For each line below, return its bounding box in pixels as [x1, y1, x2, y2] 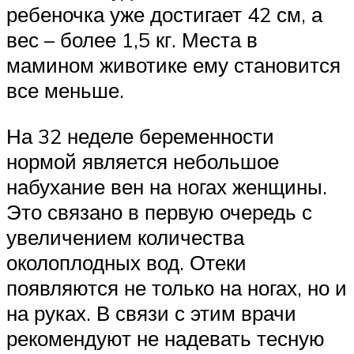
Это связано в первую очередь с [6, 198, 312, 224]
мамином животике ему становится [6, 52, 341, 78]
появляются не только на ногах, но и [6, 274, 347, 300]
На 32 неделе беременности [6, 122, 274, 149]
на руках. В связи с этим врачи [6, 299, 296, 326]
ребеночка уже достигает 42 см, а [6, 2, 322, 28]
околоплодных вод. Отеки [6, 249, 247, 275]
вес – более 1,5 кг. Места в [6, 27, 258, 53]
